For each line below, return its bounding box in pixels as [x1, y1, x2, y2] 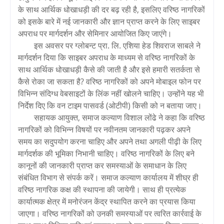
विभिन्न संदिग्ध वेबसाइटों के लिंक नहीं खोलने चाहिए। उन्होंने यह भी [18, 87, 204, 99]
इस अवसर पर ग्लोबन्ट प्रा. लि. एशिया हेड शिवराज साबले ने [34, 39, 200, 51]
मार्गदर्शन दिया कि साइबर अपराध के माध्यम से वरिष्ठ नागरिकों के [18, 51, 195, 63]
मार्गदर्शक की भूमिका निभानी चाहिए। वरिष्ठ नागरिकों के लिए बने [18, 147, 194, 159]
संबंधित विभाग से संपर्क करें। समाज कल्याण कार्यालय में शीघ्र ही [18, 171, 198, 183]
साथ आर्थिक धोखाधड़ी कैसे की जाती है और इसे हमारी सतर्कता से [18, 63, 200, 75]
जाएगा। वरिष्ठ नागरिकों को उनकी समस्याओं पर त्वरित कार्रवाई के [18, 207, 201, 219]
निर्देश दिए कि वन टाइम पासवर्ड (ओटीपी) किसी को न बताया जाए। [18, 99, 202, 111]
